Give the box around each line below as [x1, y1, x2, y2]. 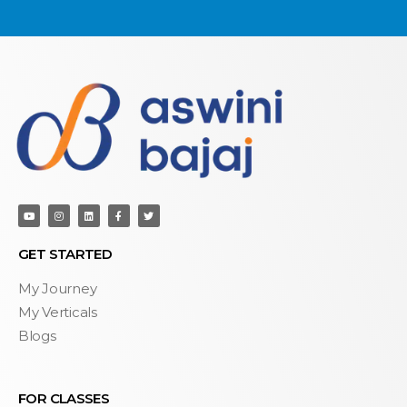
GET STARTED [18, 244, 113, 263]
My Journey [18, 279, 97, 297]
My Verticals [18, 303, 97, 321]
